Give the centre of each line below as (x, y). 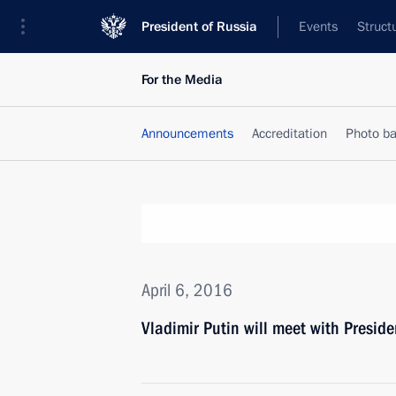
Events (318, 27)
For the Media (182, 80)
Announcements (187, 133)
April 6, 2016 (187, 290)
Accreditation (289, 133)
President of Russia (199, 27)
